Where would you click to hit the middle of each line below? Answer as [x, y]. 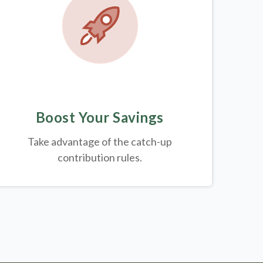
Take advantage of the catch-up [100, 142]
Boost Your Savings [100, 117]
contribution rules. [100, 158]
